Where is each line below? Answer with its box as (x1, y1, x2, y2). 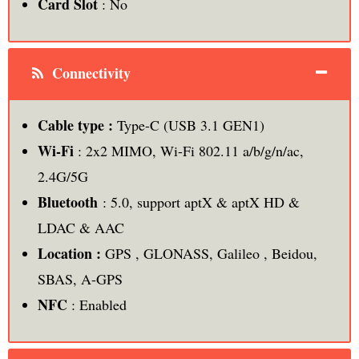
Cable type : (37, 114, 113, 135)
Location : (37, 242, 101, 264)
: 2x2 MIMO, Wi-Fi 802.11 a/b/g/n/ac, (73, 140, 304, 160)
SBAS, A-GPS (37, 268, 123, 288)
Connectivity (47, 62, 131, 83)
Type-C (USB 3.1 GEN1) (112, 115, 264, 135)
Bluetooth (37, 191, 98, 212)
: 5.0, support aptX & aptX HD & (97, 192, 300, 212)
